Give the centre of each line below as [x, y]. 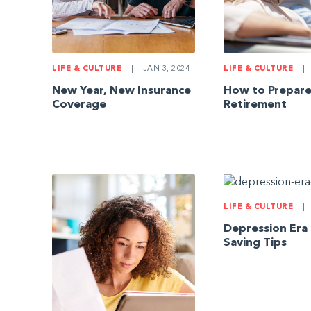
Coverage [79, 105]
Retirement [255, 105]
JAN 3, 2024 [165, 69]
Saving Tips [255, 243]
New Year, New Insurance [122, 91]
